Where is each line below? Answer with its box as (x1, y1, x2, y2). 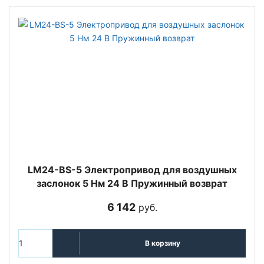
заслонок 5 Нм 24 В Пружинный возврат (37, 177, 227, 189)
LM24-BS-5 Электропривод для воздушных (27, 163, 237, 176)
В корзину (144, 239, 180, 248)
